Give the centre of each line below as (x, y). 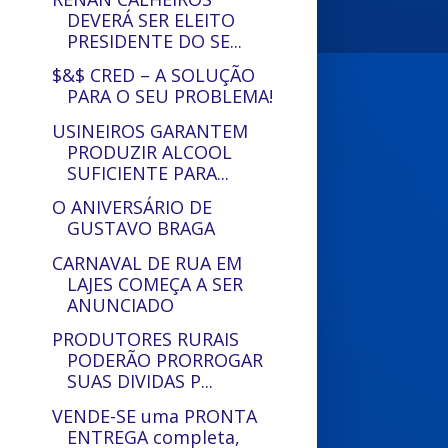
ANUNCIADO (121, 304)
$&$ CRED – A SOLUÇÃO (154, 75)
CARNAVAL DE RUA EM (147, 262)
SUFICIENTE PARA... (148, 172)
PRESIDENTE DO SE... (155, 40)
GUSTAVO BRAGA (141, 228)
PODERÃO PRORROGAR (165, 360)
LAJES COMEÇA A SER (155, 283)
